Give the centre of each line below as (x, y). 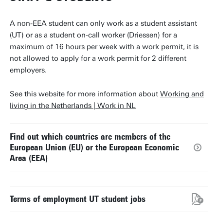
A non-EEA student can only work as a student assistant (103, 23)
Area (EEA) (29, 158)
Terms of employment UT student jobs (78, 199)
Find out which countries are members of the (90, 137)
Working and (182, 94)
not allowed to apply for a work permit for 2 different (98, 58)
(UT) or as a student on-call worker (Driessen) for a (93, 35)
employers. (28, 70)
